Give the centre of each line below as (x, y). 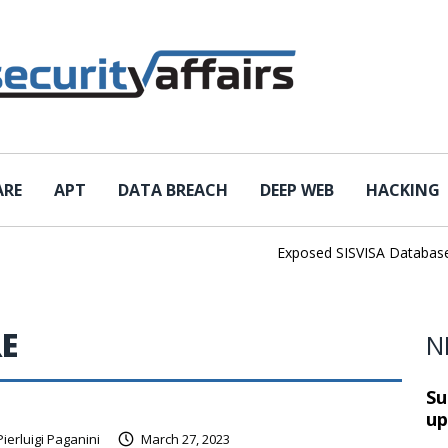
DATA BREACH (173, 190)
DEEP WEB (297, 190)
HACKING (403, 190)
